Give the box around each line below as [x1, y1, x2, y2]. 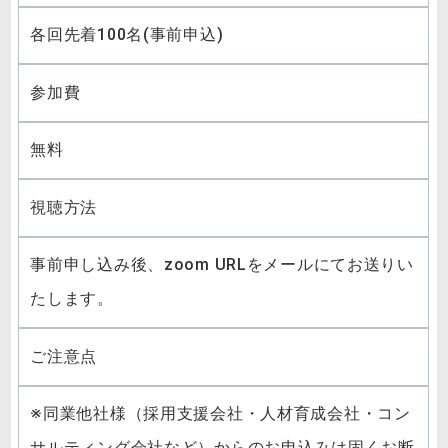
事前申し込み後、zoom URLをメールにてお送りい [30, 255, 414, 275]
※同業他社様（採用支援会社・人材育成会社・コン [30, 404, 411, 424]
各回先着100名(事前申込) [30, 25, 224, 45]
